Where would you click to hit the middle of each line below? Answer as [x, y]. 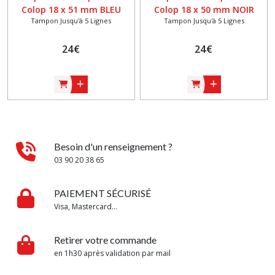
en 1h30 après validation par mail [112, 254]
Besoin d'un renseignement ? [113, 147]
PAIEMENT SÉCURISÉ [103, 193]
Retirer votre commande [105, 240]
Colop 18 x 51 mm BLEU [71, 10]
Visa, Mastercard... [86, 207]
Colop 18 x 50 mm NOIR [204, 10]
